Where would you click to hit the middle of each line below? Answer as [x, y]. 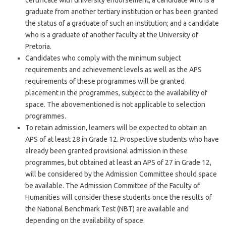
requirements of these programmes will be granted [105, 81]
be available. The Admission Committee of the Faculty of [112, 186]
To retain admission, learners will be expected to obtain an [116, 128]
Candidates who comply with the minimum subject [103, 58]
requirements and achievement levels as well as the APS [114, 70]
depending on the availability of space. [85, 220]
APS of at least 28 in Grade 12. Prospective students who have [122, 139]
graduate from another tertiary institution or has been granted [122, 12]
